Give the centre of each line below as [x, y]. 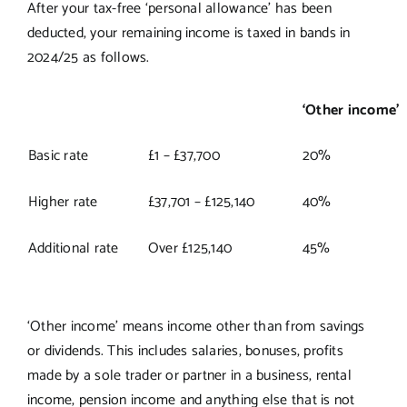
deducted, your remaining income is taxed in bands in [189, 33]
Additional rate [73, 248]
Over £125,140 [190, 248]
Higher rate [63, 202]
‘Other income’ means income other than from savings [196, 326]
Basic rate [58, 155]
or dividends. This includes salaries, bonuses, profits [185, 351]
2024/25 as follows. [88, 57]
